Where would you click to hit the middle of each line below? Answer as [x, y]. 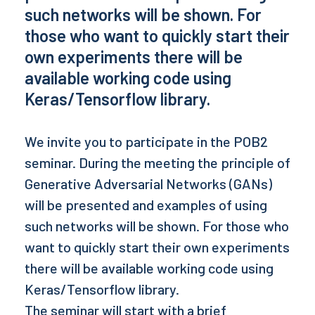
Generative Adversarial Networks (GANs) [148, 184]
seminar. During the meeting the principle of [157, 163]
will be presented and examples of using [146, 205]
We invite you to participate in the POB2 [146, 142]
